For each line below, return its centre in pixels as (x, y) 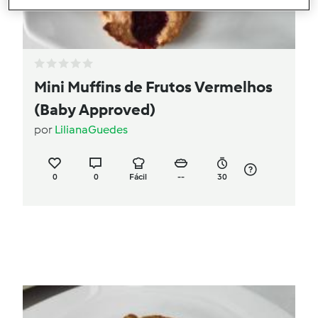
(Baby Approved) (95, 110)
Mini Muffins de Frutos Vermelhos (153, 87)
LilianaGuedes (91, 130)
